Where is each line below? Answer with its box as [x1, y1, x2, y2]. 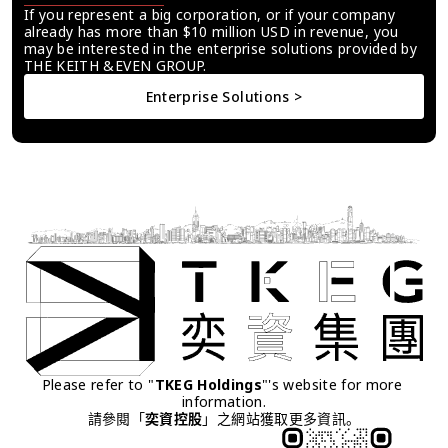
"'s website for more [262, 374, 403, 394]
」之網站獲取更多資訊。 [202, 408, 361, 428]
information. [181, 391, 267, 411]
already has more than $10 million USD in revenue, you [24, 21, 399, 41]
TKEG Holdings [154, 374, 263, 394]
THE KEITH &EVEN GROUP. [24, 55, 207, 75]
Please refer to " [41, 374, 155, 394]
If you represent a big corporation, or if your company [24, 4, 395, 24]
